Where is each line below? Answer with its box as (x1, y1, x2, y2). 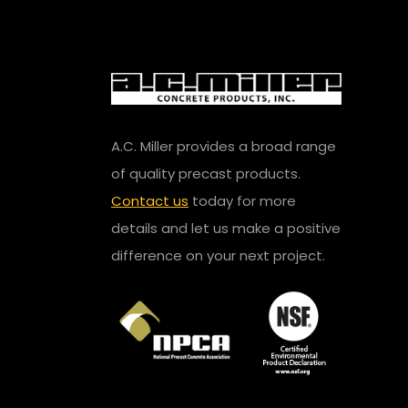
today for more (189, 190, 296, 210)
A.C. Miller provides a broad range (111, 136, 336, 156)
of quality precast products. (111, 163, 301, 183)
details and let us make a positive (111, 218, 341, 238)
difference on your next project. (111, 245, 325, 265)
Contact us (111, 190, 189, 210)
